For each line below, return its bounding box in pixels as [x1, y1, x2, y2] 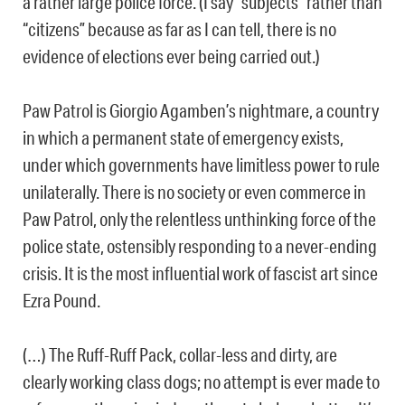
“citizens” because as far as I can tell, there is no [23, 18, 336, 41]
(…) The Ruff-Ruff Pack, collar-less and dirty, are [23, 344, 337, 366]
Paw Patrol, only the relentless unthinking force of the [23, 208, 376, 231]
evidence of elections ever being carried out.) [23, 45, 320, 68]
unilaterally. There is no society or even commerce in [23, 181, 366, 203]
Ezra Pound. [23, 289, 100, 312]
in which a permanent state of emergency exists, [23, 127, 344, 149]
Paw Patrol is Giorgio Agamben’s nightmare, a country [23, 99, 379, 122]
